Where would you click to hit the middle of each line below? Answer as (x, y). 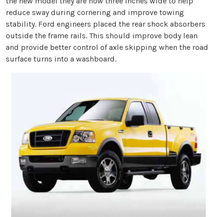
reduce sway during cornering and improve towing (95, 13)
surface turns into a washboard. (61, 59)
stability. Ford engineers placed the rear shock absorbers (106, 24)
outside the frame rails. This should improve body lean (102, 36)
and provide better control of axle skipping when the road (107, 47)
